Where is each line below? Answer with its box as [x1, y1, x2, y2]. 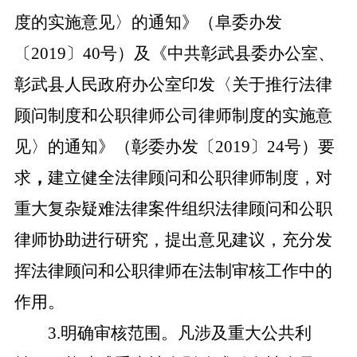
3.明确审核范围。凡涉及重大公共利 [47, 324, 312, 343]
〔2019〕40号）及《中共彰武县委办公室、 [14, 44, 335, 63]
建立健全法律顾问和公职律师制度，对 [47, 168, 332, 187]
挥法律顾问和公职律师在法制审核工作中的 [14, 261, 332, 280]
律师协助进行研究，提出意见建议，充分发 [14, 230, 332, 249]
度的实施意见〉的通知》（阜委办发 [14, 13, 282, 32]
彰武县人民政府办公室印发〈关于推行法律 [14, 75, 332, 94]
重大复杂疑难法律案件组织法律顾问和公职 [14, 199, 332, 218]
